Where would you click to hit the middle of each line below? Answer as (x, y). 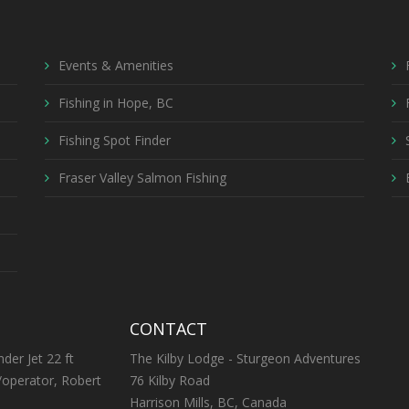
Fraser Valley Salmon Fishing (142, 177)
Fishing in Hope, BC (116, 102)
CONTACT (168, 328)
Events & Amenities (116, 65)
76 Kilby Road (169, 381)
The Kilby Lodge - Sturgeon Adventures (245, 359)
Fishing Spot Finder (115, 140)
